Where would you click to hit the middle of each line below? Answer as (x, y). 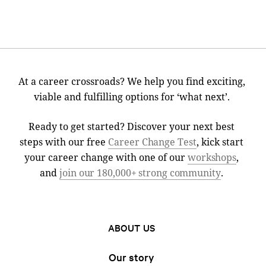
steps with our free (64, 142)
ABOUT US (132, 227)
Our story (132, 256)
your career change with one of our (106, 157)
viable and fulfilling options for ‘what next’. (132, 96)
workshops (212, 157)
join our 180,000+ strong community (140, 172)
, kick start (220, 142)
